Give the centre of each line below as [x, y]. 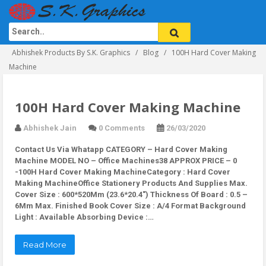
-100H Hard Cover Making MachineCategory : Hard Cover [123, 172]
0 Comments [122, 128]
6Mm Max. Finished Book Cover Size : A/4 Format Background [130, 206]
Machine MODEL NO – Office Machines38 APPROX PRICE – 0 [126, 161]
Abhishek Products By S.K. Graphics [71, 53]
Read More [45, 245]
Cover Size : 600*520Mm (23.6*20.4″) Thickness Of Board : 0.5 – [131, 194]
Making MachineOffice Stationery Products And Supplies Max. [131, 183]
